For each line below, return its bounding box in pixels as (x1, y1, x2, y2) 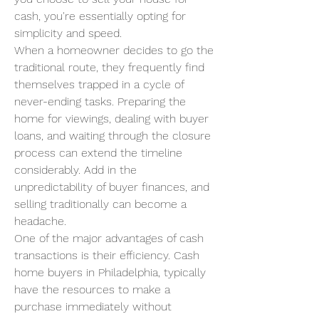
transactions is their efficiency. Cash (14, 249, 199, 262)
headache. (14, 214, 66, 228)
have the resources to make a (14, 283, 170, 296)
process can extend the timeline (14, 146, 182, 159)
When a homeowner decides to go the (14, 43, 214, 57)
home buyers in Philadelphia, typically (14, 266, 206, 279)
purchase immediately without (14, 300, 172, 313)
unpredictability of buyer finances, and (14, 180, 209, 194)
